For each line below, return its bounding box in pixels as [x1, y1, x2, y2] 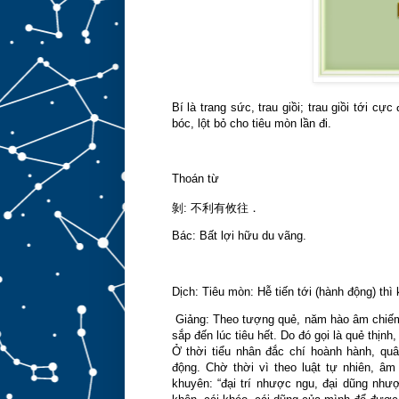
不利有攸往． [190, 200, 260, 215]
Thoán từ [171, 172, 219, 186]
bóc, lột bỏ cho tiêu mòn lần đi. [171, 116, 331, 130]
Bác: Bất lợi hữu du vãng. [171, 228, 306, 242]
